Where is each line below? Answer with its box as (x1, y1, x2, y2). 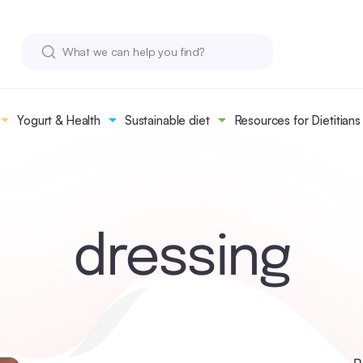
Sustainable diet (124, 113, 210, 128)
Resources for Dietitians (233, 113, 361, 128)
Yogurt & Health (17, 113, 100, 128)
